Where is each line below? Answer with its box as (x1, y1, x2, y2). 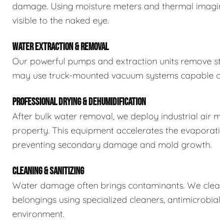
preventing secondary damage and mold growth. (12, 139, 212, 151)
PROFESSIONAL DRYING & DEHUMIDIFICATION (12, 96, 146, 109)
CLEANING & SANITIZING (12, 165, 84, 178)
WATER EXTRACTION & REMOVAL (12, 41, 109, 54)
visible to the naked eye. (12, 15, 109, 27)
